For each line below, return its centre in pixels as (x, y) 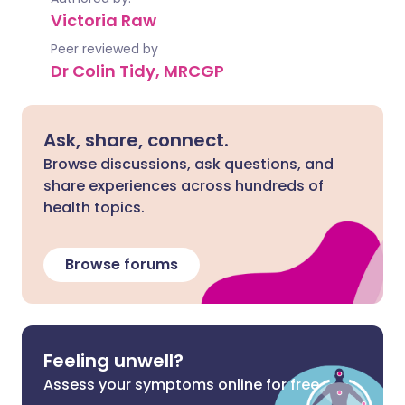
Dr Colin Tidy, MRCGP (137, 71)
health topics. (94, 207)
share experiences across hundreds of (184, 186)
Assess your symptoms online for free (181, 385)
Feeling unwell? (113, 361)
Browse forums (122, 264)
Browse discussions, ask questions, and (188, 164)
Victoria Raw (104, 20)
